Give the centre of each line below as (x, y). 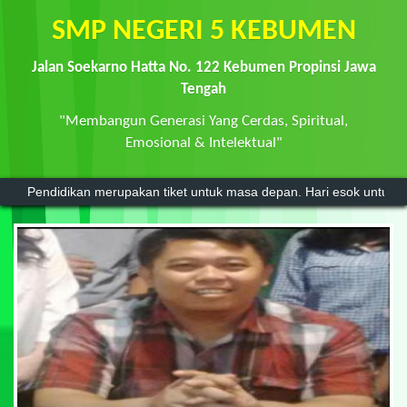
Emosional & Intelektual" (203, 143)
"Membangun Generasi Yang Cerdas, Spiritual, (203, 121)
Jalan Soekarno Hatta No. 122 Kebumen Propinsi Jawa (203, 68)
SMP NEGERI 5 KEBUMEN (203, 31)
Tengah (203, 89)
